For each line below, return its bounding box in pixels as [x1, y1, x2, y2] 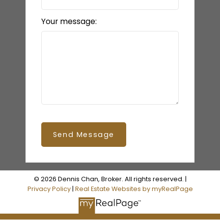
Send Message [53, 130, 114, 140]
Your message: [41, 16, 97, 27]
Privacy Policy [27, 185, 71, 193]
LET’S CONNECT [79, 2, 141, 13]
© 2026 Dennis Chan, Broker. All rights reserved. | [33, 175, 187, 184]
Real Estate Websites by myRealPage [75, 185, 193, 193]
